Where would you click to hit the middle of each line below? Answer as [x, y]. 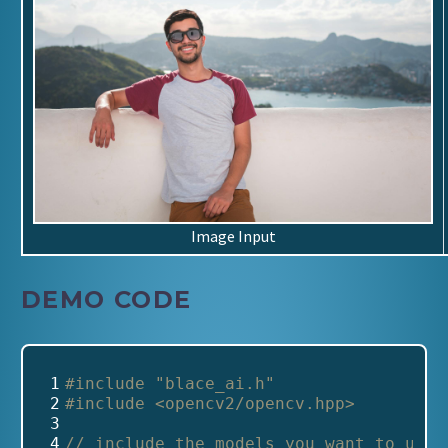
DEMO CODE [106, 300]
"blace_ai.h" [215, 384]
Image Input [233, 236]
